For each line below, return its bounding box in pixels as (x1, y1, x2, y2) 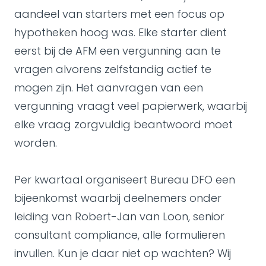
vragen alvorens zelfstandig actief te (14, 62, 211, 77)
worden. (14, 135, 57, 150)
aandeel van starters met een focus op (14, 7, 224, 21)
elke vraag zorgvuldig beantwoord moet (14, 117, 233, 132)
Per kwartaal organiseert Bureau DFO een (14, 172, 235, 187)
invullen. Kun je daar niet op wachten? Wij (14, 246, 231, 261)
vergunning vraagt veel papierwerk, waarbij (14, 99, 247, 113)
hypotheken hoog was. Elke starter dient (14, 25, 227, 40)
